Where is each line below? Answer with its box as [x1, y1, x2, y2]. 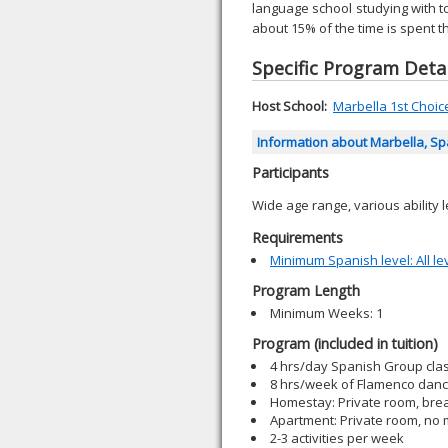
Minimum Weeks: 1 [270, 304, 383, 322]
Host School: [252, 97, 327, 115]
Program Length [252, 281, 360, 300]
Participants [252, 163, 329, 182]
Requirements [252, 228, 343, 247]
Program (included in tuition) [252, 334, 438, 353]
